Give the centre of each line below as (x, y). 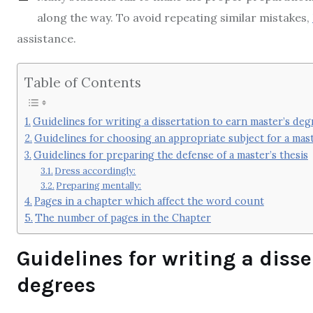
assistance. (46, 38)
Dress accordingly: (95, 170)
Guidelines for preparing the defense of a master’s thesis (170, 154)
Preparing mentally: (99, 185)
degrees (56, 285)
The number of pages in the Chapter (123, 217)
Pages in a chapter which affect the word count (149, 201)
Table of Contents (83, 82)
